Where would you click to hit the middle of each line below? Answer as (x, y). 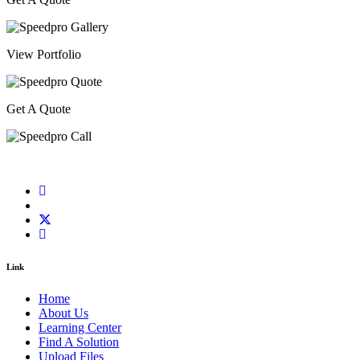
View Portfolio (44, 55)
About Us (63, 313)
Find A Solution (79, 342)
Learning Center (80, 328)
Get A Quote (39, 109)
